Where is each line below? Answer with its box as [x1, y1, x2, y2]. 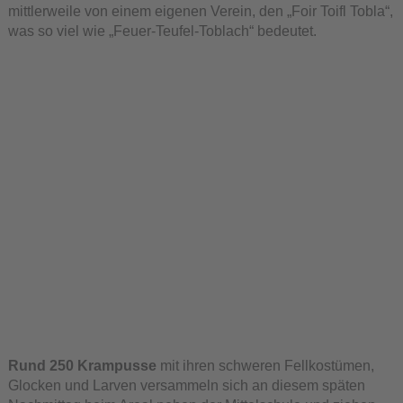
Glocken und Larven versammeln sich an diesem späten [7, 378, 365, 393]
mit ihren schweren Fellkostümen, [159, 358, 374, 373]
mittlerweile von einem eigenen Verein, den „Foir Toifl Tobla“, [7, 4, 393, 19]
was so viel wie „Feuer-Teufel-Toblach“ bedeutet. [7, 23, 317, 39]
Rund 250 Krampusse [7, 358, 160, 373]
